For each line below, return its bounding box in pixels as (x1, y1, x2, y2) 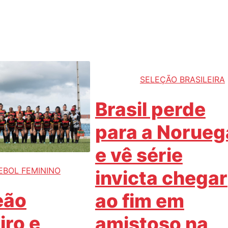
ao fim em (95, 189, 184, 213)
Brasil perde (95, 98, 206, 121)
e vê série (95, 144, 183, 167)
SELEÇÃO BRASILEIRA (139, 74, 225, 85)
